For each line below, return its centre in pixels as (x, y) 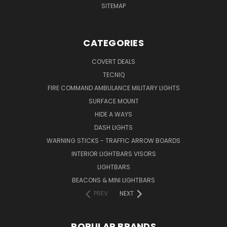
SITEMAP (113, 6)
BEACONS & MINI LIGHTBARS (113, 180)
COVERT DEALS (113, 61)
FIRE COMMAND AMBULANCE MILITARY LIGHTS (113, 88)
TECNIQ (113, 74)
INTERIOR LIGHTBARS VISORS (113, 154)
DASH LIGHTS (113, 127)
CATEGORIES (113, 43)
